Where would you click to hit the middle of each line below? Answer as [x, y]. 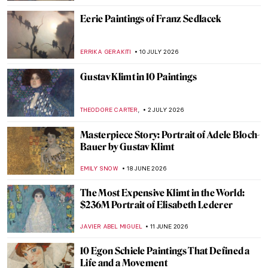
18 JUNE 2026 [147, 168]
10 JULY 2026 [159, 52]
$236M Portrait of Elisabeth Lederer [157, 205]
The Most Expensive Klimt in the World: [163, 193]
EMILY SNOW [99, 168]
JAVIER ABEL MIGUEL [111, 226]
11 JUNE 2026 [169, 226]
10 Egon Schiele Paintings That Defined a [165, 251]
